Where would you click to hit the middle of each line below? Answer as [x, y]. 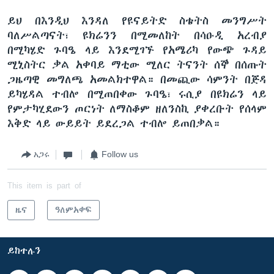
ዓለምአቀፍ [73, 209]
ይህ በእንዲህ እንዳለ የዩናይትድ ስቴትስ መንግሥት [137, 20]
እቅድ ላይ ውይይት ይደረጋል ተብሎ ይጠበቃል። [114, 123]
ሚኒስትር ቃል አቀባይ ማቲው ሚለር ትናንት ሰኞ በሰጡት [137, 65]
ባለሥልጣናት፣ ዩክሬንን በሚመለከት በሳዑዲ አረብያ [137, 35]
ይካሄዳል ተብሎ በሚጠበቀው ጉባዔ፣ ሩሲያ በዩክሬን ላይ [137, 94]
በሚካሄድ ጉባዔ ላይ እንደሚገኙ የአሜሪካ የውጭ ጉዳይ [137, 50]
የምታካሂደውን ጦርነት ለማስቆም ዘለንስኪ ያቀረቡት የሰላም [137, 109]
